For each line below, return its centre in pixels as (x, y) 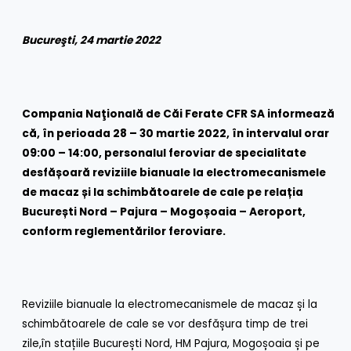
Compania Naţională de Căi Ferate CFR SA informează (179, 114)
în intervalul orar (281, 133)
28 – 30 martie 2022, (173, 133)
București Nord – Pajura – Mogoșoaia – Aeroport (163, 212)
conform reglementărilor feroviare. (124, 231)
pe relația (275, 192)
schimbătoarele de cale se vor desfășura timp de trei (165, 324)
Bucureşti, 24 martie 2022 (92, 40)
